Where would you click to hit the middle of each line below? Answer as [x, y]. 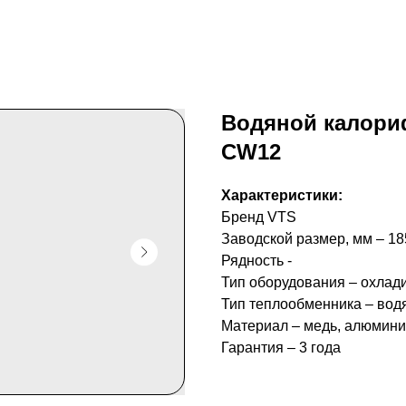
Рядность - [256, 261]
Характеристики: [282, 195]
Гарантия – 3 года [281, 348]
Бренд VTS [259, 217]
